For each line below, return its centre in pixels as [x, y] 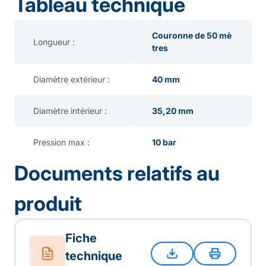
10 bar [164, 142]
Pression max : [61, 142]
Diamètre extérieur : [72, 79]
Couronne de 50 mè [192, 35]
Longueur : [54, 42]
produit [48, 203]
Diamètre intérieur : [70, 111]
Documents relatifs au [117, 173]
